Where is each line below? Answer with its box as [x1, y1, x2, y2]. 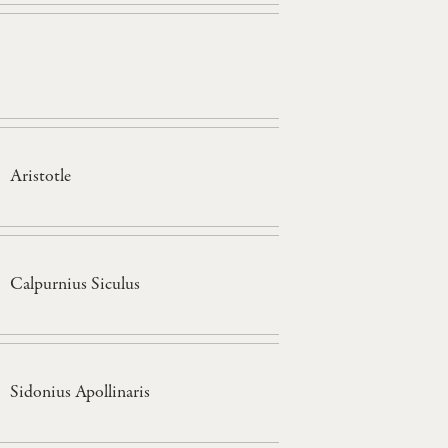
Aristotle [9, 164, 71, 189]
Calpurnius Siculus [9, 272, 140, 297]
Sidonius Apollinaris [9, 380, 150, 405]
